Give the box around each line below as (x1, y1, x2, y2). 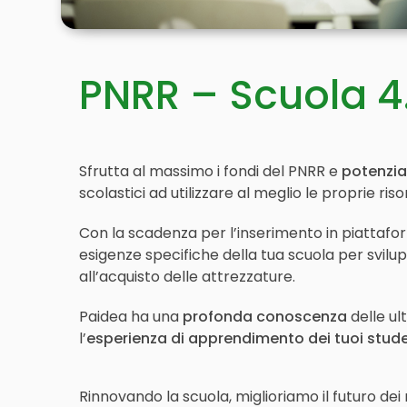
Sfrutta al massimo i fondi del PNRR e (79, 161, 342, 182)
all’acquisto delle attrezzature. (79, 266, 296, 287)
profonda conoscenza (183, 306, 348, 327)
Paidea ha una (79, 306, 184, 327)
